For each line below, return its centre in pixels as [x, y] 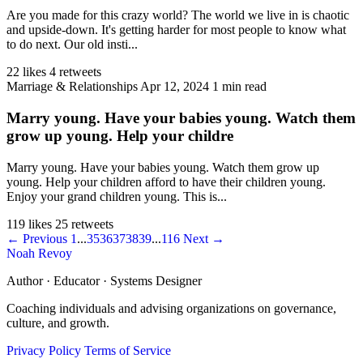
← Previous [38, 238]
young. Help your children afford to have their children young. [166, 181]
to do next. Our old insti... [72, 45]
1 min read [239, 87]
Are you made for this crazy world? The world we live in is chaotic [178, 15]
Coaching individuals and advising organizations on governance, [171, 308]
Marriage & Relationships [72, 87]
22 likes [26, 72]
